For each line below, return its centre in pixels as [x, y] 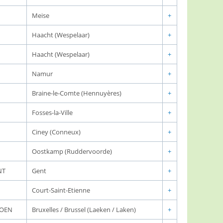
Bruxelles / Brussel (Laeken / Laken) [84, 210]
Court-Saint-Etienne [61, 190]
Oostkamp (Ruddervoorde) [72, 151]
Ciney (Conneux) [56, 132]
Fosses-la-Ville [52, 112]
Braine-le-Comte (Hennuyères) [77, 93]
